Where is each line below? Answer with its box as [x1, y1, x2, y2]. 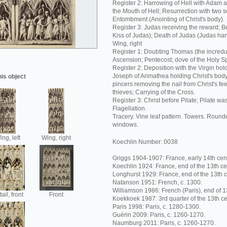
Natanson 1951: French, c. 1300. [112, 179, 202, 186]
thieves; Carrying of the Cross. [112, 89, 195, 96]
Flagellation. [112, 105, 146, 112]
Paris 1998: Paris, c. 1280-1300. [112, 203, 201, 210]
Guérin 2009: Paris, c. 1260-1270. [112, 211, 205, 218]
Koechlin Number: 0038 [112, 138, 178, 145]
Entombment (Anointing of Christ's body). [112, 16, 224, 23]
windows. [112, 121, 138, 128]
